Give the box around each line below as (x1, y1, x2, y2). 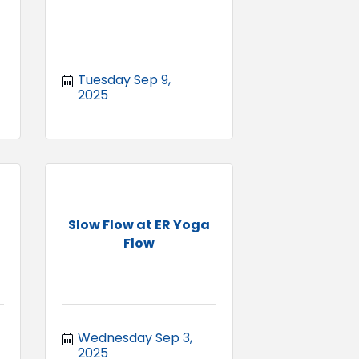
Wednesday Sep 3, (78, 328, 192, 347)
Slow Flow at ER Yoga (68, 215, 210, 234)
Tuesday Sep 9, (78, 70, 171, 89)
